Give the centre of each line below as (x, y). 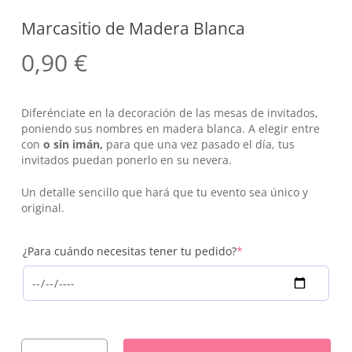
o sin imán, (71, 145)
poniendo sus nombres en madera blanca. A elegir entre (170, 129)
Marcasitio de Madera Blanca (133, 29)
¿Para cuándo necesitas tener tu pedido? (129, 251)
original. (42, 208)
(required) (268, 251)
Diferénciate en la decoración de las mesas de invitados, (169, 113)
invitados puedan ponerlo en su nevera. (126, 160)
